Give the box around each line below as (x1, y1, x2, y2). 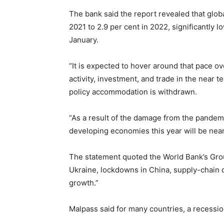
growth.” (69, 178, 98, 188)
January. (69, 35, 98, 45)
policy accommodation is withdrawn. (69, 87, 197, 97)
